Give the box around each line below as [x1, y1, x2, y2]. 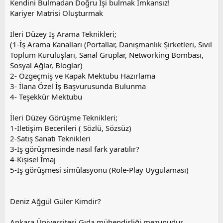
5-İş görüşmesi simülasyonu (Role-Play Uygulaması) [10, 165, 189, 175]
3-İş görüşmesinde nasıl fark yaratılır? [10, 144, 139, 154]
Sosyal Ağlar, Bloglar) [10, 60, 83, 71]
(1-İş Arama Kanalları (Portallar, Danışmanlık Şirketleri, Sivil [10, 39, 212, 50]
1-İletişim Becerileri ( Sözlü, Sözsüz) [10, 123, 131, 133]
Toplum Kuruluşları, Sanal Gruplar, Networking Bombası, [10, 50, 204, 60]
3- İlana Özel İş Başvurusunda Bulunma [10, 81, 146, 92]
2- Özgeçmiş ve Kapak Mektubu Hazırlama [10, 71, 155, 81]
